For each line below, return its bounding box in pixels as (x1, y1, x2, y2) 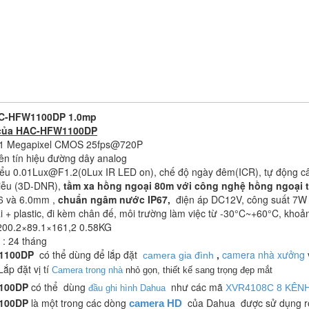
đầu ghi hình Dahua (88, 282, 166, 293)
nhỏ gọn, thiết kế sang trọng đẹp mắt (123, 264, 272, 275)
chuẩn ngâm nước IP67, (58, 192, 170, 206)
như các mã (166, 279, 226, 294)
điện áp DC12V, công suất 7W (170, 192, 307, 206)
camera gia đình (140, 249, 217, 261)
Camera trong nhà (52, 264, 123, 275)
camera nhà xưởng (222, 247, 305, 261)
